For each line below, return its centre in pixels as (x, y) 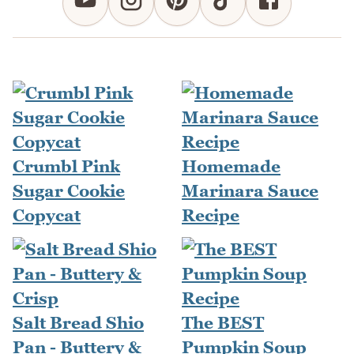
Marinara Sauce (250, 191)
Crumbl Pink (66, 167)
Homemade (231, 167)
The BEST (223, 323)
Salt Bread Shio (78, 323)
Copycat (47, 216)
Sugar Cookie (69, 191)
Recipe (211, 216)
